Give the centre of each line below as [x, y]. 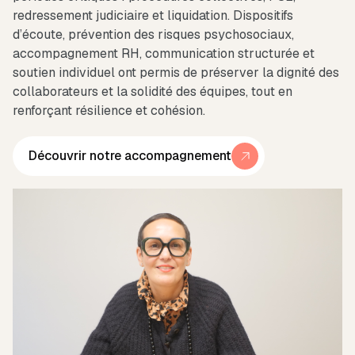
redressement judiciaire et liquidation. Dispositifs [153, 15]
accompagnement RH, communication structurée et [164, 53]
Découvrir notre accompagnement [130, 156]
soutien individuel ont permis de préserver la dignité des [176, 73]
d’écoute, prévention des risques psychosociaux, [153, 34]
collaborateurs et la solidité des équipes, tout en [153, 92]
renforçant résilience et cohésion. [109, 111]
